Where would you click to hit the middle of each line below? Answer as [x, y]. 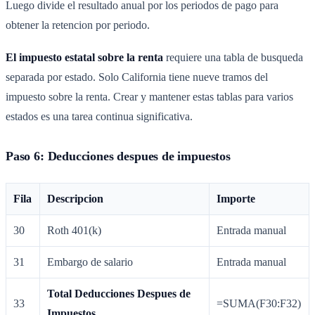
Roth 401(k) [75, 230]
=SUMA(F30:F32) [259, 303]
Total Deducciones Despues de [119, 293]
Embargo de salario [90, 262]
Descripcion [76, 198]
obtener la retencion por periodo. [78, 25]
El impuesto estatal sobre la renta [84, 58]
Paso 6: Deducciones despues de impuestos [118, 156]
